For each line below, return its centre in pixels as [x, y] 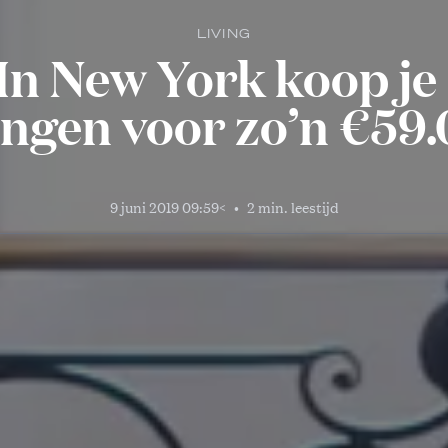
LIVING [224, 33]
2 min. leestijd [292, 206]
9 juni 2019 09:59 [164, 206]
